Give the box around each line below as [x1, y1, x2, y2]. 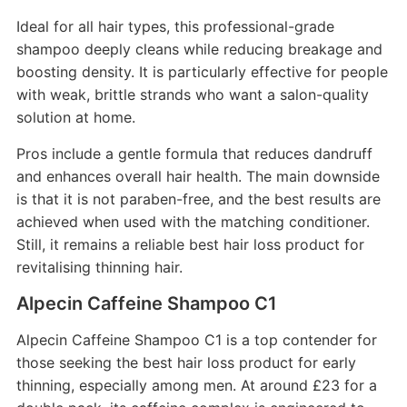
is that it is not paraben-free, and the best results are [15, 190, 381, 209]
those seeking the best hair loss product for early [15, 353, 356, 372]
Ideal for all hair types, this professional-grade [15, 17, 334, 36]
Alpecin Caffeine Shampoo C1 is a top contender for [15, 331, 377, 350]
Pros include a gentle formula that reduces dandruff [15, 144, 372, 164]
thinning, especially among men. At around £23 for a [15, 376, 377, 395]
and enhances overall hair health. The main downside [15, 167, 380, 186]
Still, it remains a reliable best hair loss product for [15, 235, 364, 254]
